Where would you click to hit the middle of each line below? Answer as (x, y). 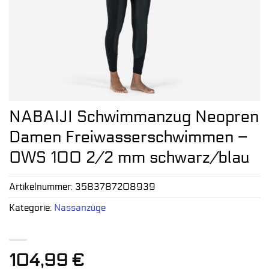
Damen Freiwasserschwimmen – (128, 137)
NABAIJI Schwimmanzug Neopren (134, 117)
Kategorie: (32, 208)
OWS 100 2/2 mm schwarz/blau (129, 158)
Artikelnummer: (42, 187)
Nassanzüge (80, 208)
